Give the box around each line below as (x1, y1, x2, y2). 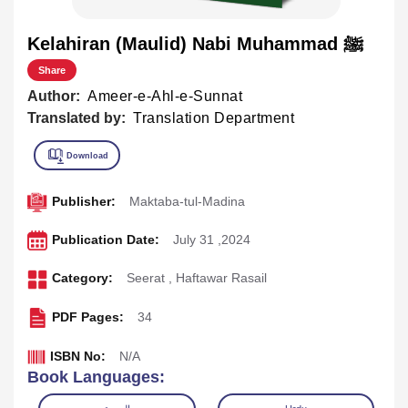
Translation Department (133, 109, 294, 126)
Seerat (126, 270, 165, 286)
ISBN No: (49, 348, 106, 363)
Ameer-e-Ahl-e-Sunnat (87, 87, 242, 104)
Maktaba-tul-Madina (128, 193, 245, 209)
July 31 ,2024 (172, 232, 250, 248)
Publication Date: (51, 232, 159, 248)
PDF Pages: (51, 309, 124, 324)
